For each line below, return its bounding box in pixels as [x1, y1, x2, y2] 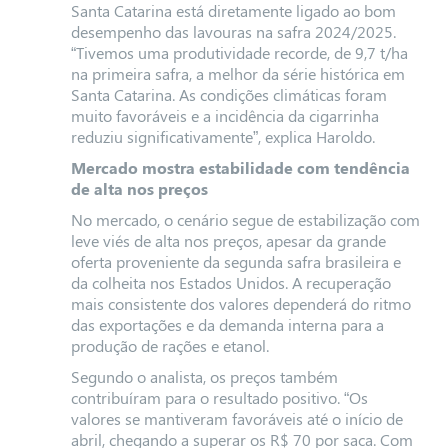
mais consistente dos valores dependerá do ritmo [70, 293, 411, 314]
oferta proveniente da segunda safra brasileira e [70, 251, 401, 272]
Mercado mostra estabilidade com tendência [70, 157, 410, 178]
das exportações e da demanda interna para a [70, 314, 384, 335]
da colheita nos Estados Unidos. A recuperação [70, 272, 391, 293]
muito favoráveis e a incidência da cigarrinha [70, 105, 379, 126]
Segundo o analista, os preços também [70, 366, 338, 387]
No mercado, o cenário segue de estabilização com [70, 209, 420, 230]
